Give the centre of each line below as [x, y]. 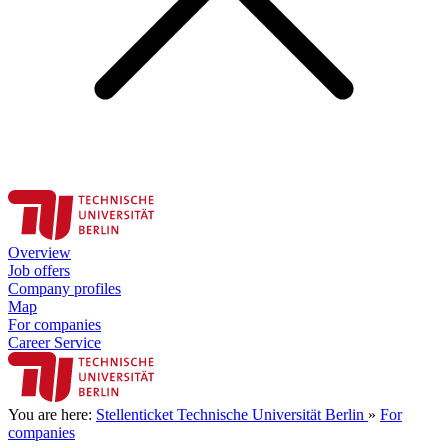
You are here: [52, 414]
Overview [39, 252]
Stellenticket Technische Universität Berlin [232, 414]
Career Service [54, 342]
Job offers [39, 270]
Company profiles [64, 288]
